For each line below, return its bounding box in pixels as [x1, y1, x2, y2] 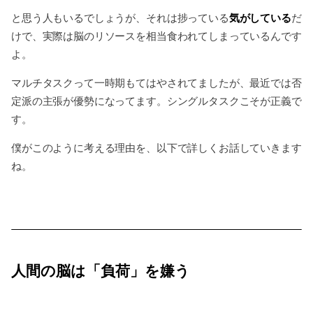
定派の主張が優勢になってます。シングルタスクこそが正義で [11, 94, 302, 107]
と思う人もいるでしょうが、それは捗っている [11, 11, 229, 24]
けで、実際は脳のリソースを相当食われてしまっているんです [11, 29, 302, 42]
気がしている [228, 10, 291, 24]
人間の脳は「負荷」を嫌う [11, 262, 190, 279]
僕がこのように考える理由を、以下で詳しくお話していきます [11, 142, 302, 154]
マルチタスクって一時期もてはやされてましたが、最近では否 [11, 76, 302, 89]
